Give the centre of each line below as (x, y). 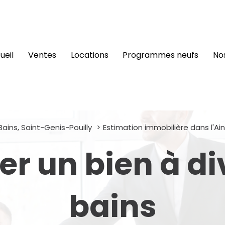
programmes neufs (163, 55)
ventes (45, 55)
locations (91, 55)
